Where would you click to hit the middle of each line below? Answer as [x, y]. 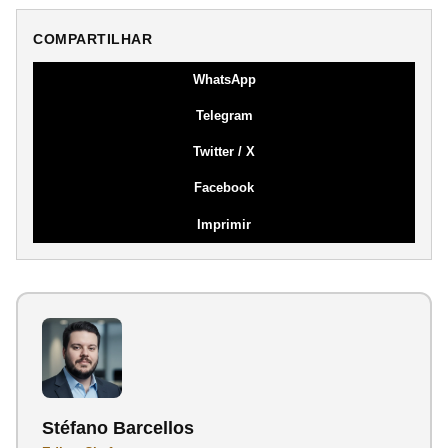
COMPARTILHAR [92, 38]
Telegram [224, 115]
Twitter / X [224, 151]
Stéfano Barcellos [118, 427]
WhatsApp [224, 79]
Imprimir [224, 224]
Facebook [224, 187]
